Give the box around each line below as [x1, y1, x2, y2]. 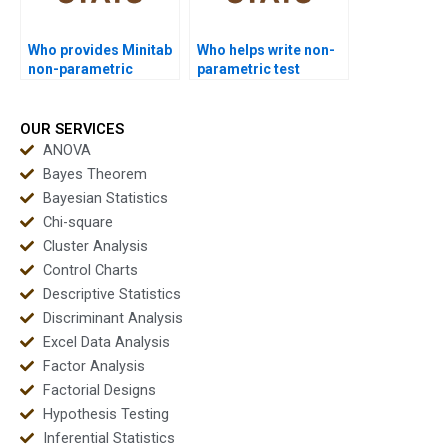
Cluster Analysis [42, 236, 148, 255]
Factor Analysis [42, 356, 145, 375]
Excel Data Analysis [42, 332, 170, 351]
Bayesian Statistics [42, 188, 168, 207]
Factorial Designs [42, 380, 156, 399]
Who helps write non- [197, 42, 335, 59]
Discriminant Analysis [42, 308, 183, 327]
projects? [28, 80, 92, 97]
